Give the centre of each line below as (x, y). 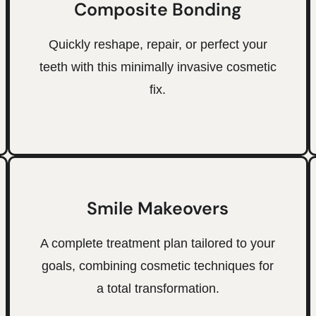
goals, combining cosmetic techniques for (158, 266)
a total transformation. (158, 288)
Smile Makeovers (158, 208)
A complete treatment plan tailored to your (158, 243)
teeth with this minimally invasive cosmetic (158, 67)
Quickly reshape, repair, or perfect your (158, 44)
